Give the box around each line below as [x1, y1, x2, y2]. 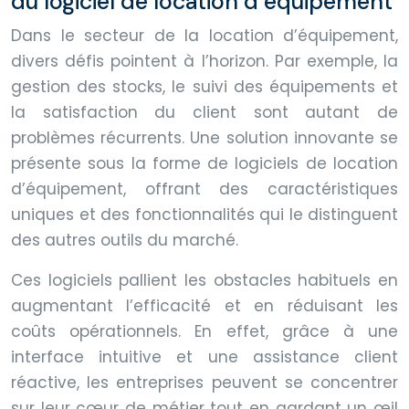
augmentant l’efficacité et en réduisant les [11, 294, 398, 317]
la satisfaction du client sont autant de [11, 100, 398, 123]
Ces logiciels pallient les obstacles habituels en [11, 268, 398, 291]
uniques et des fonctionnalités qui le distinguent [11, 203, 398, 225]
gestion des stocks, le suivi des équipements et [11, 75, 398, 98]
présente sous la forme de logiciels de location [11, 152, 398, 174]
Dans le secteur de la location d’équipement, [11, 24, 398, 47]
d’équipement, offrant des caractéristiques [11, 177, 398, 200]
